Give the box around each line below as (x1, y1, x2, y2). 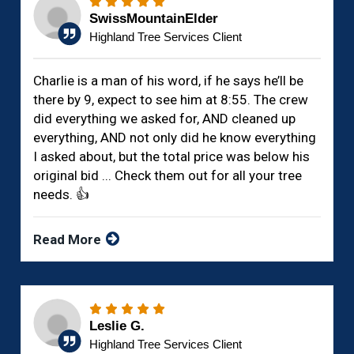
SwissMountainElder (89, 11, 219, 27)
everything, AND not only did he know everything (33, 130, 317, 146)
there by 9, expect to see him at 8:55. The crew (33, 92, 309, 108)
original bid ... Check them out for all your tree (33, 168, 303, 184)
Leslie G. (89, 318, 145, 334)
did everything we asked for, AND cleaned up (33, 111, 296, 127)
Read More (33, 232, 105, 248)
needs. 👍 (33, 186, 90, 203)
